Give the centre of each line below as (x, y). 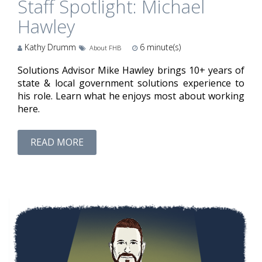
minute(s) (162, 47)
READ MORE (57, 142)
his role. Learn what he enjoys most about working (131, 96)
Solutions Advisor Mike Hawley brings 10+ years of (131, 70)
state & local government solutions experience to (131, 83)
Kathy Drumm (49, 47)
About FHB (105, 47)
